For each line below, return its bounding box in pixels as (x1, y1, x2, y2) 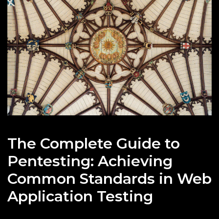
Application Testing (7, 187, 153, 205)
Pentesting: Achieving (7, 152, 173, 170)
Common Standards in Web (7, 169, 212, 188)
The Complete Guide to (7, 134, 180, 153)
